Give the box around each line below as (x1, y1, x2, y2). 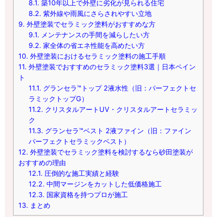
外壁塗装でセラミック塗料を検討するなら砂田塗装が (28, 147, 193, 156)
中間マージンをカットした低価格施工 (45, 179, 162, 188)
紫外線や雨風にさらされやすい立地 (41, 9, 152, 17)
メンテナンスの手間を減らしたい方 (39, 30, 150, 39)
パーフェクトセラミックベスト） (29, 137, 131, 145)
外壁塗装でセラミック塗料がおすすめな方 (25, 19, 156, 28)
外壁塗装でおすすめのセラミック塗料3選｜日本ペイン (27, 62, 196, 71)
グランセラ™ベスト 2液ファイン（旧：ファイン (43, 126, 192, 135)
